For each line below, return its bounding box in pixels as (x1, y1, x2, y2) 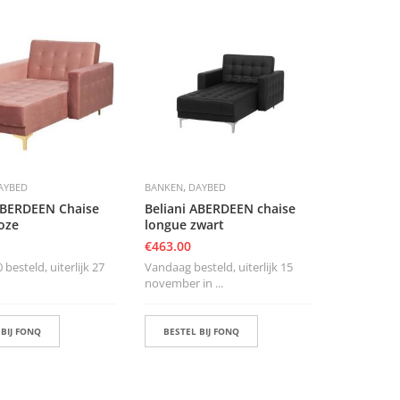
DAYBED (187, 179, 226, 194)
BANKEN (144, 179, 183, 194)
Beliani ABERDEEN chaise (144, 199, 296, 217)
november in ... (144, 274, 223, 291)
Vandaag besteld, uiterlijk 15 (144, 258, 293, 275)
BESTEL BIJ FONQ (162, 324, 239, 337)
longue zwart (144, 215, 224, 233)
